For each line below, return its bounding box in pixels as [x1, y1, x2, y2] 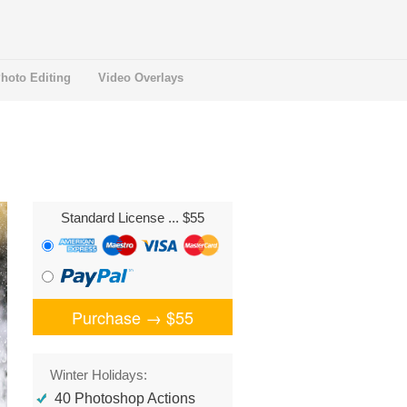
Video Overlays [98, 71, 184, 84]
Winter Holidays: [50, 367, 147, 382]
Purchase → [72, 305, 167, 329]
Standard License [61, 210, 168, 225]
